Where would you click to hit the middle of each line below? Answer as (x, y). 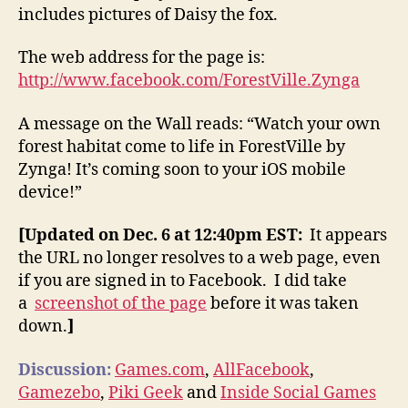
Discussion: (65, 370)
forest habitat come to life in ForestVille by (182, 147)
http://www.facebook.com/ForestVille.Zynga (189, 81)
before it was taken (283, 304)
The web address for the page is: (142, 58)
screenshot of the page (121, 304)
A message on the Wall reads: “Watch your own (199, 124)
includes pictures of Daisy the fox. (148, 15)
